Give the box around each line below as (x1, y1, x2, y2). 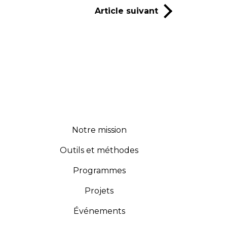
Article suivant (95, 6, 158, 16)
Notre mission (71, 125, 127, 135)
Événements (73, 206, 125, 216)
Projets (85, 185, 114, 196)
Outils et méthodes (60, 145, 139, 155)
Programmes (72, 165, 126, 175)
